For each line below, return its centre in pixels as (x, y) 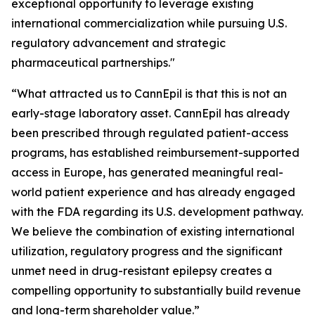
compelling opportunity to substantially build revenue (156, 290)
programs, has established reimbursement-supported (155, 153)
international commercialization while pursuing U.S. (149, 23)
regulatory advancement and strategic (118, 43)
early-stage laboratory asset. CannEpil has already (150, 113)
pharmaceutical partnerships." (93, 63)
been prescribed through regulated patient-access (150, 133)
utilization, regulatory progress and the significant (147, 251)
